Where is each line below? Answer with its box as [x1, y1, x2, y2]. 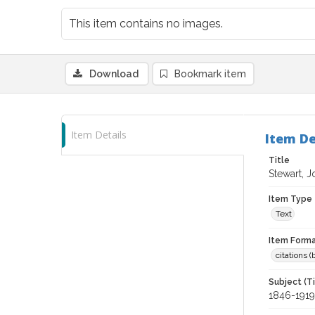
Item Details [71, 128, 127, 141]
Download [89, 68, 139, 79]
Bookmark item [174, 68, 246, 79]
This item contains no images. [69, 17, 223, 30]
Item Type [269, 194, 312, 204]
